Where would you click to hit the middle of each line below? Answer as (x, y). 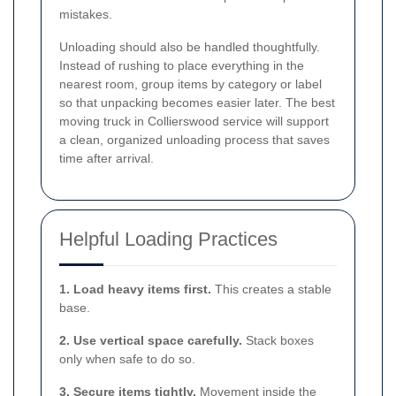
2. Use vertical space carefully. (151, 340)
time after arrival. (107, 158)
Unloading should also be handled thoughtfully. (190, 46)
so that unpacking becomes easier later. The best (197, 102)
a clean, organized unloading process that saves (194, 139)
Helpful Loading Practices (168, 239)
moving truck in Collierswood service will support (194, 121)
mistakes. (86, 14)
